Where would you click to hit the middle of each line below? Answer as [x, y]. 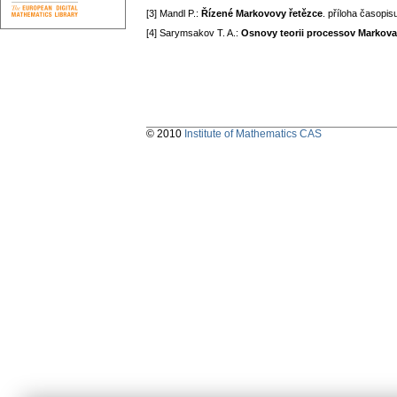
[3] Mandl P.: [174, 14]
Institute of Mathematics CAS [253, 134]
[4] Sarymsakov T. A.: [194, 33]
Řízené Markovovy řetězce [262, 14]
